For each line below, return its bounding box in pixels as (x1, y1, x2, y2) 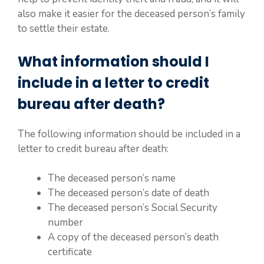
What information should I (18, 51, 209, 71)
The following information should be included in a (18, 127, 240, 141)
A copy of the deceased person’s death (48, 230, 219, 244)
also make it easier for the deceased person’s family (18, 7, 245, 21)
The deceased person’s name (48, 171, 176, 185)
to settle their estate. (18, 22, 110, 35)
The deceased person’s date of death (48, 186, 209, 200)
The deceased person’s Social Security (48, 201, 217, 214)
